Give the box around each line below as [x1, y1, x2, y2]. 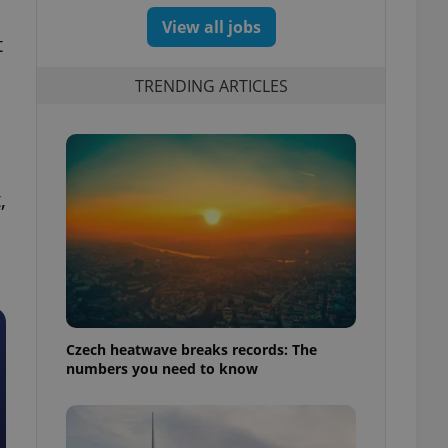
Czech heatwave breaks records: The [66, 339, 317, 359]
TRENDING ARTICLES [134, 74, 288, 97]
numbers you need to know [66, 358, 258, 378]
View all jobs [161, 16, 261, 38]
